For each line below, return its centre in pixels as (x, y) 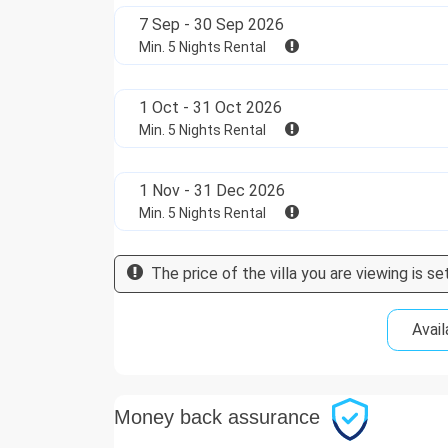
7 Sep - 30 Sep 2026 (211, 25)
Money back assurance (217, 416)
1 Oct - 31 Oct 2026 (210, 108)
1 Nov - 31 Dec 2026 (212, 191)
